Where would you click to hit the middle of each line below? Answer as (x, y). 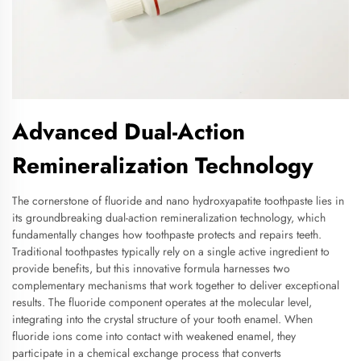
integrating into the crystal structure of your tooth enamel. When (162, 319)
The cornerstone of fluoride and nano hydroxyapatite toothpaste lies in (178, 201)
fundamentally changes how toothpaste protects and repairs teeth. (167, 234)
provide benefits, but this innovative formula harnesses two (151, 268)
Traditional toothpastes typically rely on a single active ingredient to (171, 251)
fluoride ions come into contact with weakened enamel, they (154, 336)
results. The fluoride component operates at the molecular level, (162, 302)
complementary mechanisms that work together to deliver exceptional (176, 285)
